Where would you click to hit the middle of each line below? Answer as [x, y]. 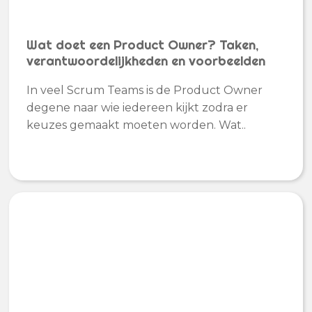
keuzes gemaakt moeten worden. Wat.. [136, 125]
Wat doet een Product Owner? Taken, [143, 45]
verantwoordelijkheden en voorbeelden [146, 61]
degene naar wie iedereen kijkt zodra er [138, 108]
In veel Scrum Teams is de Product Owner [145, 91]
